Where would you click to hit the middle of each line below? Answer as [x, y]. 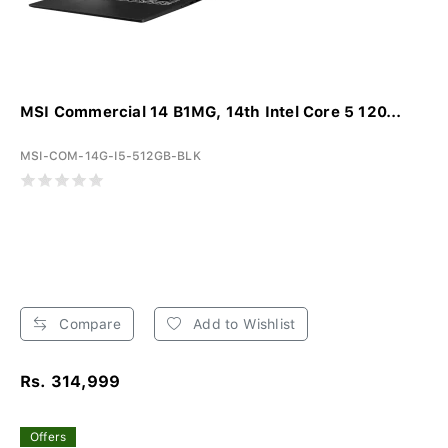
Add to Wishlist [242, 323]
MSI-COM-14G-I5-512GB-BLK [110, 155]
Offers [48, 436]
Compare [88, 323]
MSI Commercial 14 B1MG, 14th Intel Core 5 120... [211, 111]
